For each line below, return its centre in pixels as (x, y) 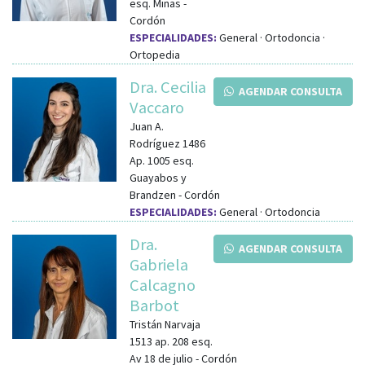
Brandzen (153, 194)
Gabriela (159, 264)
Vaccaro (157, 107)
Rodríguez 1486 (167, 143)
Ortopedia (155, 54)
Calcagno (163, 285)
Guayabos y (158, 177)
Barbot (154, 305)
